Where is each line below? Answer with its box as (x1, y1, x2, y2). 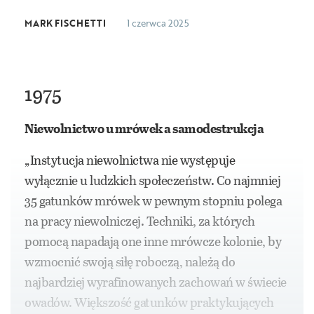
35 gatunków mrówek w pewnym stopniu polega (25, 191, 282, 210)
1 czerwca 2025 (127, 16, 189, 31)
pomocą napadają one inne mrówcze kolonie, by (25, 232, 281, 251)
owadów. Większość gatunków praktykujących (25, 293, 274, 312)
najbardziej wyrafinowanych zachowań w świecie (25, 273, 287, 292)
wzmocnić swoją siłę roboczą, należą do (25, 252, 235, 271)
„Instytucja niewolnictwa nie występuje (25, 151, 235, 170)
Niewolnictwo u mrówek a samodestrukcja (25, 119, 264, 138)
